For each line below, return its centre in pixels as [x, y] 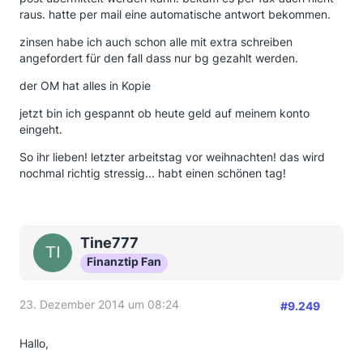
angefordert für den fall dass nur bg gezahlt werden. [159, 58]
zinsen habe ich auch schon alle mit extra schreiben [156, 42]
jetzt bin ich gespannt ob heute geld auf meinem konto [164, 113]
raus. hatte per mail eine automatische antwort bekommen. [175, 14]
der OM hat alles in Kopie [85, 85]
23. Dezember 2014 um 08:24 [99, 304]
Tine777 [109, 243]
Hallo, [34, 343]
